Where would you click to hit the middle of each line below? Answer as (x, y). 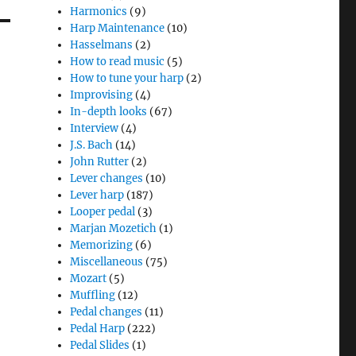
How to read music (118, 62)
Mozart (89, 279)
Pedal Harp (98, 329)
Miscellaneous (107, 262)
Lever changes (107, 178)
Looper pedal (103, 212)
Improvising (102, 95)
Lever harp (97, 195)
